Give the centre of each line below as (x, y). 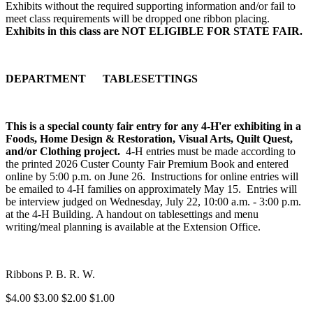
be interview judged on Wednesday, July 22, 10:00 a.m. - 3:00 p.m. (153, 201)
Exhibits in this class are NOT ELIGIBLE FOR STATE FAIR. (154, 31)
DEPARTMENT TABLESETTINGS (102, 78)
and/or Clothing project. (63, 151)
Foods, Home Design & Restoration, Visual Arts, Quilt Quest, (149, 138)
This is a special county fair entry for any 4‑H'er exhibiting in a (153, 126)
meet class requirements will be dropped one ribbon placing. (139, 18)
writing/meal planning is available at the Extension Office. (134, 226)
